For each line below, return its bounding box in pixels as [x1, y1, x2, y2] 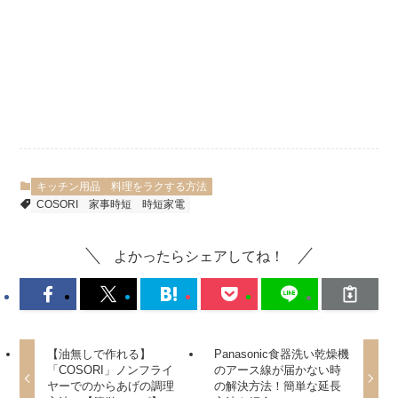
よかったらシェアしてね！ [114, 248, 284, 265]
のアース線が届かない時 [214, 362, 342, 377]
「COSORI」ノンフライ [46, 362, 173, 377]
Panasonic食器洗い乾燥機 [214, 346, 350, 361]
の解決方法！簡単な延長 [214, 378, 342, 393]
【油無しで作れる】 [46, 346, 151, 361]
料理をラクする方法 [111, 179, 208, 193]
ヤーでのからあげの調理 [46, 378, 174, 393]
